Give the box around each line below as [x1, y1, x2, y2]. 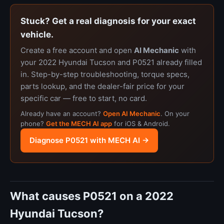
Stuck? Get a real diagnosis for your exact [20, 16, 196, 26]
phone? [20, 119, 46, 127]
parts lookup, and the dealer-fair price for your [20, 81, 184, 91]
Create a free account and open [20, 45, 134, 55]
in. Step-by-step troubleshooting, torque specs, [20, 69, 189, 79]
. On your [160, 109, 189, 117]
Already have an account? [20, 109, 103, 117]
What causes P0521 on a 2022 [10, 189, 173, 202]
